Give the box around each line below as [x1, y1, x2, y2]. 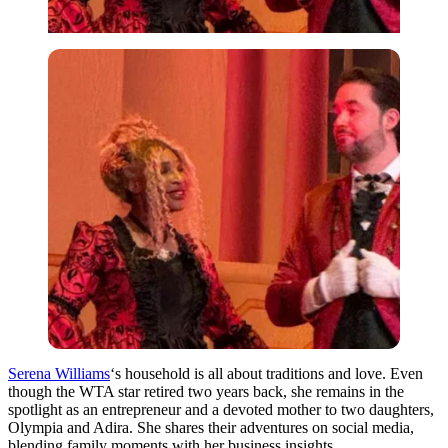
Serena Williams [8, 364, 110, 382]
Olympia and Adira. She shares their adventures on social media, [8, 418, 414, 436]
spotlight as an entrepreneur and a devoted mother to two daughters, [8, 400, 434, 418]
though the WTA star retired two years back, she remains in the [8, 382, 404, 400]
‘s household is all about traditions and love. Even [110, 364, 423, 382]
